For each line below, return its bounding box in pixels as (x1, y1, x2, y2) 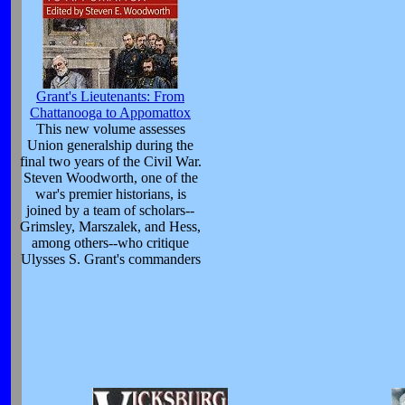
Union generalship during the (27, 137, 193, 153)
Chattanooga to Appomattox (30, 104, 191, 120)
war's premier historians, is (34, 185, 186, 202)
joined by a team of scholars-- (26, 202, 194, 218)
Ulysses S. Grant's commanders (20, 250, 201, 267)
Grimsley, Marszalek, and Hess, (20, 218, 201, 234)
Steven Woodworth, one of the (23, 169, 198, 185)
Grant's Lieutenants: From (36, 88, 184, 104)
